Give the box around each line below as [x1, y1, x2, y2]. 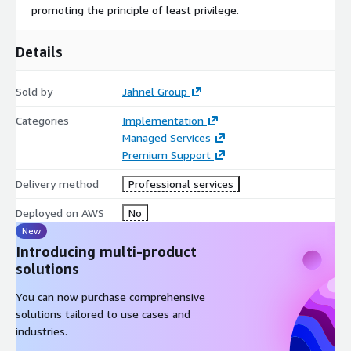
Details [16, 42, 63, 60]
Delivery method [16, 176, 99, 190]
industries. [16, 324, 67, 338]
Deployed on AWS [16, 205, 104, 219]
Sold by [16, 84, 52, 98]
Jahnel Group [121, 84, 187, 98]
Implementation [121, 113, 204, 127]
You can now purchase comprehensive [16, 289, 205, 303]
